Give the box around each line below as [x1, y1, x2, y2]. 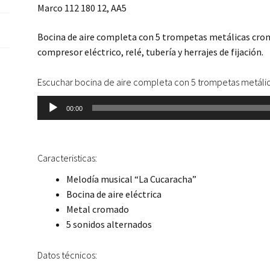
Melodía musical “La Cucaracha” [66, 172, 197, 185]
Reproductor [37, 96, 90, 109]
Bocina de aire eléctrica [66, 187, 162, 200]
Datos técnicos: [37, 248, 98, 261]
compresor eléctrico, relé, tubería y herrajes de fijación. [37, 45, 264, 58]
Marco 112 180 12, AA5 [37, 2, 127, 14]
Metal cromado [66, 202, 130, 215]
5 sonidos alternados [66, 218, 152, 230]
